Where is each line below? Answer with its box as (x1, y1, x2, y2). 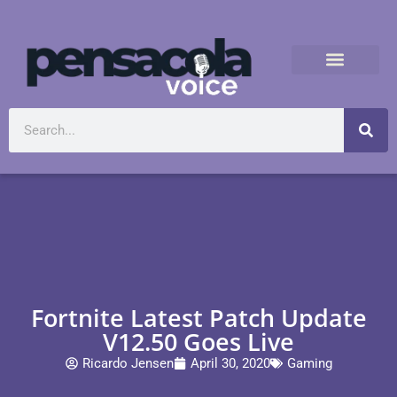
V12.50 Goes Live (103, 324, 294, 358)
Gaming (286, 354, 332, 371)
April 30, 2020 (190, 354, 270, 371)
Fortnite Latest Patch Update (30, 300, 367, 334)
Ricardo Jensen (82, 354, 174, 371)
